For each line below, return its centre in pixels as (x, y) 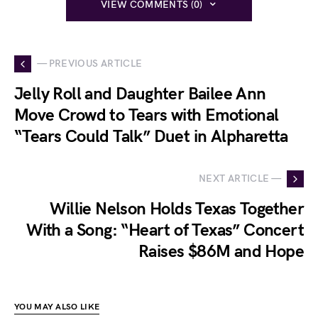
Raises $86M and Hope (221, 251)
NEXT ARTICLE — (240, 179)
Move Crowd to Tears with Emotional (147, 115)
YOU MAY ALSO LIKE (57, 307)
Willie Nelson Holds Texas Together (177, 209)
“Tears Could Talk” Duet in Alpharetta (151, 136)
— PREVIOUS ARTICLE (90, 64)
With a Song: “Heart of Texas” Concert (165, 230)
